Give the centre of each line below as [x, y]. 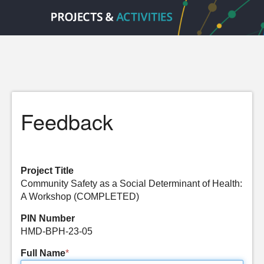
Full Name [43, 253]
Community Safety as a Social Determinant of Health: [131, 184]
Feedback [67, 121]
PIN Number [48, 218]
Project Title [47, 171]
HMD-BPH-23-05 [57, 231]
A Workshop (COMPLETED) [80, 197]
